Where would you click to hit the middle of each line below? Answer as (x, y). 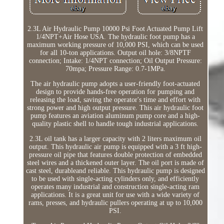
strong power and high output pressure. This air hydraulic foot (115, 108)
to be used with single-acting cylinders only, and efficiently (115, 179)
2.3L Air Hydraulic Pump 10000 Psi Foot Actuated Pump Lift (115, 29)
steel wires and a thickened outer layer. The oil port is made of (115, 163)
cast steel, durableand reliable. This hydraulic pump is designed (115, 171)
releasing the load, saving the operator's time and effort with (115, 100)
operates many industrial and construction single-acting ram (115, 187)
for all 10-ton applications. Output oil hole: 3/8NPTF (115, 53)
